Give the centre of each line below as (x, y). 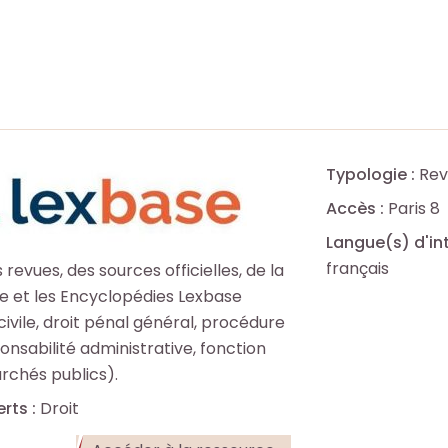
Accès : (355, 208)
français (358, 268)
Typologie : (371, 174)
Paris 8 (412, 208)
